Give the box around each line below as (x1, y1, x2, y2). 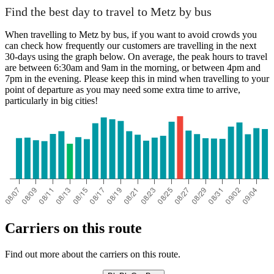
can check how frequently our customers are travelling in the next (5, 40, 256, 51)
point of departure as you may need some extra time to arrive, (5, 84, 240, 95)
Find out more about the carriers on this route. (5, 248, 180, 259)
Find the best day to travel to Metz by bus (5, 5, 212, 19)
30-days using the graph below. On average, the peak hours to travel (5, 51, 267, 62)
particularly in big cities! (5, 95, 98, 106)
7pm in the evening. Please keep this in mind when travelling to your (5, 73, 269, 84)
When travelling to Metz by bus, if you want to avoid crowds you (5, 29, 257, 40)
